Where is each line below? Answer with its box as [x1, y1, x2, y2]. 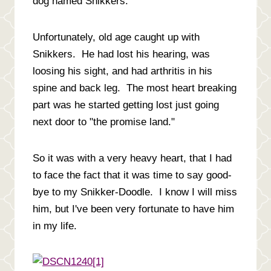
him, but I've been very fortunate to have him [33, 203, 234, 215]
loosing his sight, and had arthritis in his [33, 65, 212, 77]
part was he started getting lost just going [33, 99, 219, 111]
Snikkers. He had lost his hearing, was [33, 48, 210, 60]
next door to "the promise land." [33, 116, 178, 128]
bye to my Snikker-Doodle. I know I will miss [33, 186, 237, 198]
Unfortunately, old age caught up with [33, 31, 200, 43]
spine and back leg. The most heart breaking [33, 82, 237, 94]
